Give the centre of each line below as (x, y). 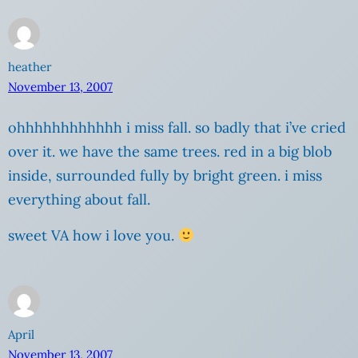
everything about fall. (79, 200)
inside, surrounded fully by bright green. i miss (165, 176)
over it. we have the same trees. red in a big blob (170, 152)
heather (30, 67)
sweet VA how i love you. (93, 236)
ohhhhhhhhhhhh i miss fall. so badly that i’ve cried (177, 128)
